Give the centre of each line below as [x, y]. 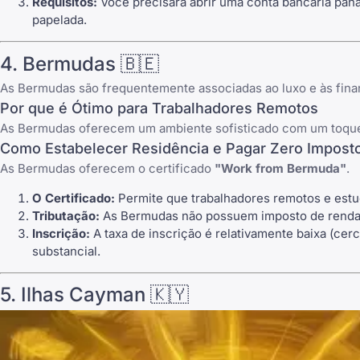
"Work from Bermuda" [280, 168]
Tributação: [66, 215]
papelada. [59, 20]
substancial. [66, 251]
